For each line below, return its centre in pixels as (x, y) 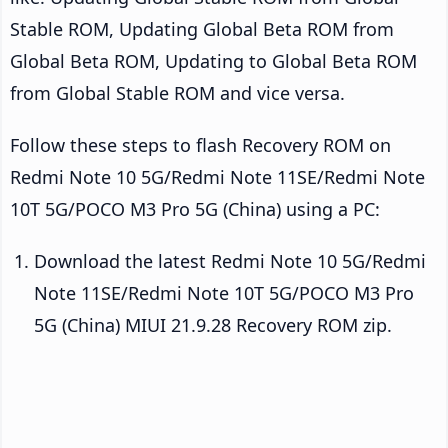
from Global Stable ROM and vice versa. (177, 93)
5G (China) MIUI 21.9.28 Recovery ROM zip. (213, 325)
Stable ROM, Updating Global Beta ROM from (202, 29)
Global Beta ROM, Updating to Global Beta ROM (213, 61)
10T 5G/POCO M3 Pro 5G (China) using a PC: (195, 209)
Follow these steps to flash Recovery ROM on (200, 145)
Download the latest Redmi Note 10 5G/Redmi (230, 261)
